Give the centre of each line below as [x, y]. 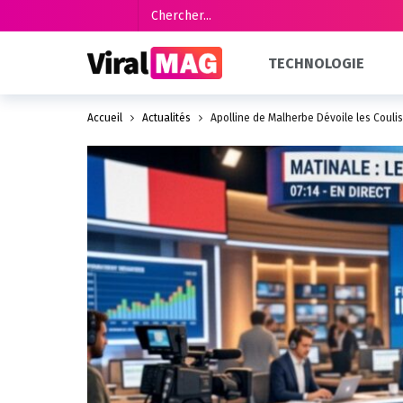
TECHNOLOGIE [317, 63]
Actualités [166, 118]
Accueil [105, 118]
